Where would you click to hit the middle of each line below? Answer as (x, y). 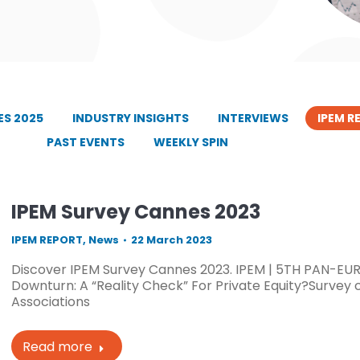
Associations (50, 302)
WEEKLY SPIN (190, 142)
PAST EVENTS (85, 142)
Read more (57, 347)
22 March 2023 (171, 240)
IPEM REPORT (47, 240)
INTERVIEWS (253, 118)
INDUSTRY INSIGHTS (130, 118)
